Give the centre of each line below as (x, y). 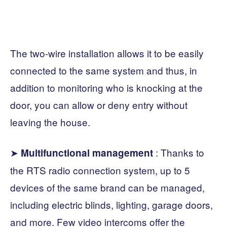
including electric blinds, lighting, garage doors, (111, 205)
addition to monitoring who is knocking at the (106, 88)
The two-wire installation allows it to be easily (107, 53)
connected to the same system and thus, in (104, 70)
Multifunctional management (87, 153)
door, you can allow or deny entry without (99, 105)
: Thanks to (179, 153)
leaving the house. (50, 122)
